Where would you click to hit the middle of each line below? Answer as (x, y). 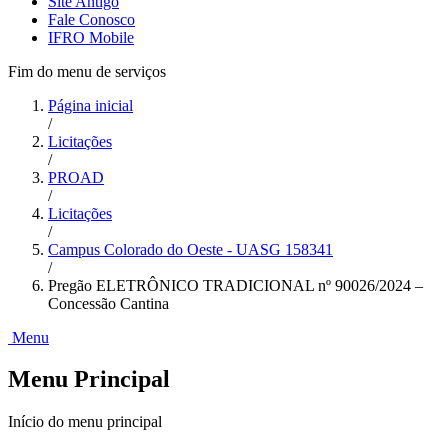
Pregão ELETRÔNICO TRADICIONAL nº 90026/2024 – (235, 285)
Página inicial (90, 105)
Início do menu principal (85, 422)
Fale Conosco (91, 19)
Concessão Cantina (108, 303)
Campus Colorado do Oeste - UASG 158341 (190, 249)
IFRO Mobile (91, 37)
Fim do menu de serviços (87, 71)
